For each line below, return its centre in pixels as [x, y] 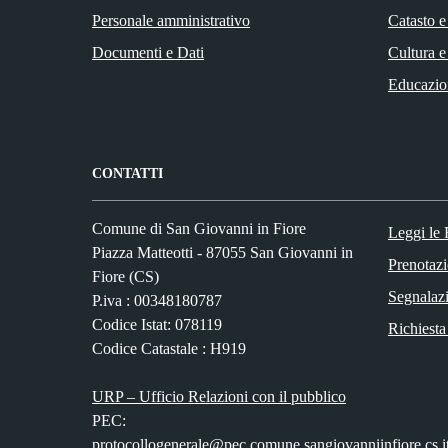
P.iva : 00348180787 [157, 300]
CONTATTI [127, 173]
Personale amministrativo [171, 20]
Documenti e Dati [148, 52]
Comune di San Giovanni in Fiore [199, 228]
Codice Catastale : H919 [169, 348]
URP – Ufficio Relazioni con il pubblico [219, 396]
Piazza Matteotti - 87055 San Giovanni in [222, 252]
